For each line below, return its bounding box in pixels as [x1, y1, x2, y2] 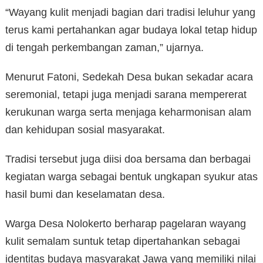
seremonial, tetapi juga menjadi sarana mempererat [5, 89, 247, 101]
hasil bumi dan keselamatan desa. [5, 188, 165, 201]
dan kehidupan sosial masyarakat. [5, 124, 165, 136]
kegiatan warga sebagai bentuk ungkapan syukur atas [5, 171, 258, 183]
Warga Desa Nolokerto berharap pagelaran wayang [5, 218, 246, 230]
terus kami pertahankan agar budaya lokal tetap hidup [5, 24, 257, 36]
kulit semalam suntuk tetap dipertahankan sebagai [5, 235, 240, 248]
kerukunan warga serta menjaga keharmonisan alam [5, 106, 251, 119]
